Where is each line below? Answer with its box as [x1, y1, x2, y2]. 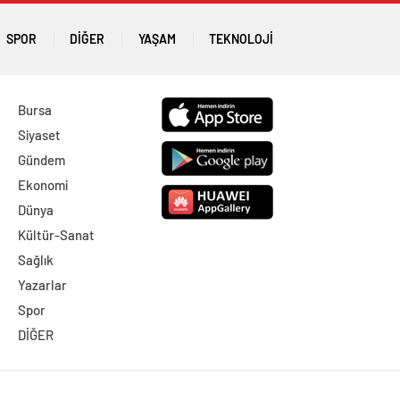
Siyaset [17, 127, 61, 143]
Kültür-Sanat [17, 227, 95, 243]
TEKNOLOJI [208, 31, 273, 46]
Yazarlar [17, 277, 67, 293]
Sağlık [17, 252, 54, 268]
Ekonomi [17, 177, 68, 193]
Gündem [17, 152, 65, 168]
